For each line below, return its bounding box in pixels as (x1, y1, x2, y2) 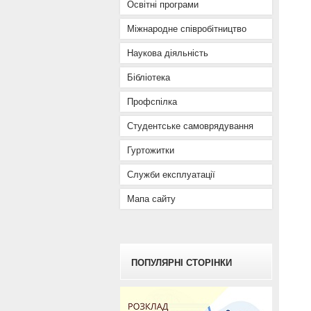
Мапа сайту (126, 194, 176, 204)
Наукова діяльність (126, 48, 208, 58)
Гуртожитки (126, 145, 174, 155)
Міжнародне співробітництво (126, 24, 246, 34)
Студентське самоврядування (126, 121, 253, 131)
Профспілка (126, 96, 177, 107)
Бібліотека (126, 72, 170, 83)
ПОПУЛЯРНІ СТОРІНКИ (131, 258, 232, 268)
